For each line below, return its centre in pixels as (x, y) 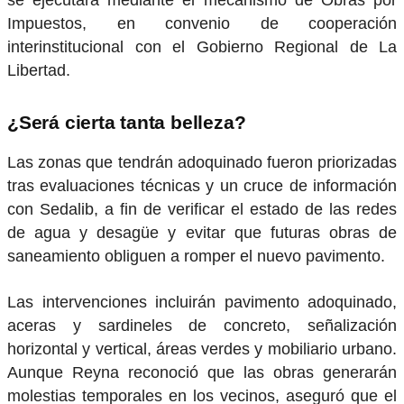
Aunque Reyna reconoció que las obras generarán (202, 372)
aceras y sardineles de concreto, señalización (202, 325)
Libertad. (39, 71)
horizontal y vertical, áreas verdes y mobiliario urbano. (202, 349)
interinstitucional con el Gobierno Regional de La (202, 47)
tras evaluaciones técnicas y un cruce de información (202, 185)
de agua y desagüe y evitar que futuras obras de (202, 232)
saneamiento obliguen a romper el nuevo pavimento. (196, 256)
